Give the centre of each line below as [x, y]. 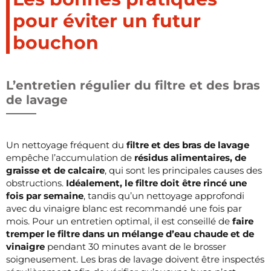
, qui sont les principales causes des [183, 170]
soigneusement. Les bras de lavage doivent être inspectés [135, 259]
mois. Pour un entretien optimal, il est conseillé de [119, 221]
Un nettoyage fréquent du [66, 145]
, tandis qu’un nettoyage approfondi [164, 195]
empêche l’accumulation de [70, 157]
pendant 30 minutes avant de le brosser [135, 246]
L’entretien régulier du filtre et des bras [133, 85]
